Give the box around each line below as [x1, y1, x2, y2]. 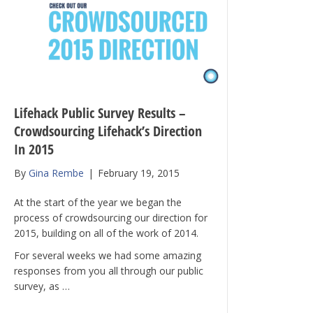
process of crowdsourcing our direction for [14, 211, 208, 225]
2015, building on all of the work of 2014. [14, 226, 199, 240]
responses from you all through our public [14, 264, 204, 278]
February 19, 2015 [98, 166, 180, 180]
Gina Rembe [29, 166, 85, 180]
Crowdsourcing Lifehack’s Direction [14, 122, 203, 141]
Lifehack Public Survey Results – [14, 103, 187, 123]
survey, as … [14, 279, 71, 293]
